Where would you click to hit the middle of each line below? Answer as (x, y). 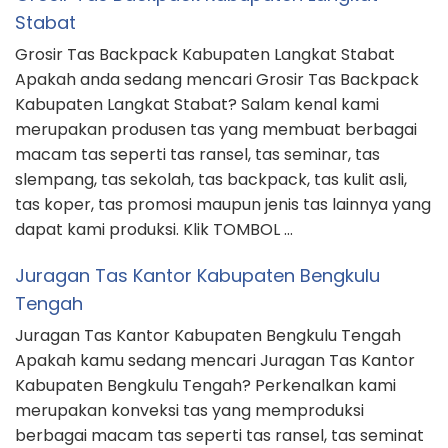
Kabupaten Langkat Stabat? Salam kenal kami (197, 105)
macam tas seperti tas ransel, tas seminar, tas (197, 155)
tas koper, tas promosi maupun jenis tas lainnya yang (223, 205)
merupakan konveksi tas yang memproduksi (189, 411)
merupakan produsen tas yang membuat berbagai (216, 130)
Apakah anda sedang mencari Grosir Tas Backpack (217, 80)
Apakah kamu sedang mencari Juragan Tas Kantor (215, 361)
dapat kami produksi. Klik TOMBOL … (154, 230)
